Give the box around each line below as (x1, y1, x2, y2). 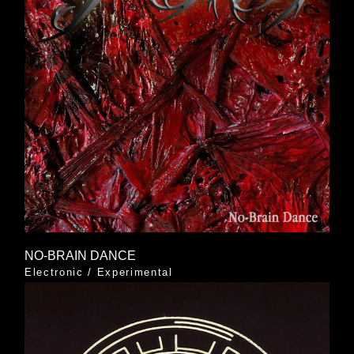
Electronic (24, 266, 84, 279)
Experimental (96, 266, 173, 279)
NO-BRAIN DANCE (24, 249, 136, 263)
